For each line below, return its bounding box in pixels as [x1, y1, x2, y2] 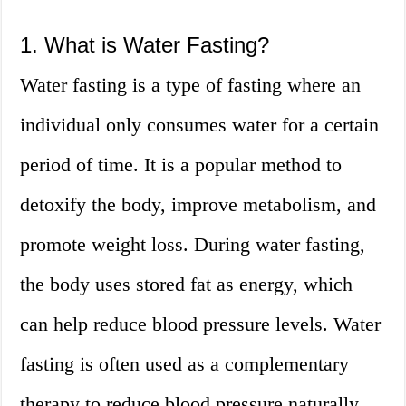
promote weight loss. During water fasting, [20, 233, 366, 256]
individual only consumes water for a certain [20, 113, 380, 137]
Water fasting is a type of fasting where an [20, 73, 362, 97]
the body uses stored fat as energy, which [20, 273, 353, 296]
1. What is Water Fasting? [20, 33, 270, 58]
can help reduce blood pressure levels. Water [20, 313, 382, 336]
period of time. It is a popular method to [20, 153, 343, 177]
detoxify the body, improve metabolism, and [20, 193, 377, 217]
